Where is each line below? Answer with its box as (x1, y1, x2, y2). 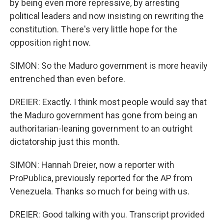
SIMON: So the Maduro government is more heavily (10, 60, 208, 71)
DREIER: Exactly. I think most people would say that (10, 97, 207, 107)
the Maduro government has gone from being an (10, 110, 197, 120)
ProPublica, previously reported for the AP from (10, 173, 192, 183)
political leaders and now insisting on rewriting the (10, 11, 204, 21)
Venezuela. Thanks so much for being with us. (10, 186, 190, 196)
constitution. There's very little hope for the (10, 24, 177, 34)
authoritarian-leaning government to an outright (10, 123, 192, 134)
